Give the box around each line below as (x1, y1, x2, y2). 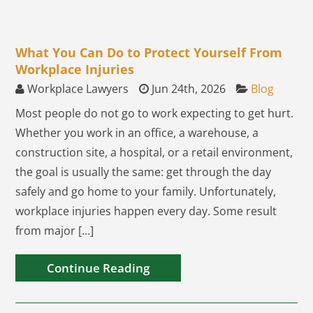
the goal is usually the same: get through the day (15, 164, 272, 180)
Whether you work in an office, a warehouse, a (15, 125, 259, 140)
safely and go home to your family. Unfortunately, (15, 184, 277, 199)
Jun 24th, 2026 (149, 81, 226, 96)
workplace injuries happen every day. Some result (15, 203, 277, 219)
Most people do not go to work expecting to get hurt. (15, 105, 294, 121)
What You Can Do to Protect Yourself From (15, 44, 283, 61)
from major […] (15, 223, 94, 238)
